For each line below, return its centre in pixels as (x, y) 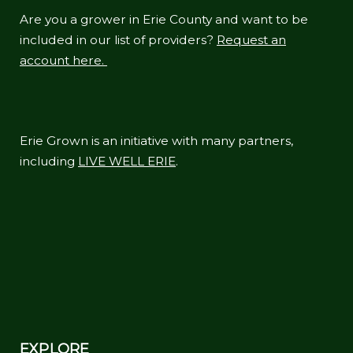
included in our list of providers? (118, 39)
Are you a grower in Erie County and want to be (164, 19)
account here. (63, 60)
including (49, 161)
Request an (251, 39)
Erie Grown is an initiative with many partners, (156, 140)
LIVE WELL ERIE (127, 161)
